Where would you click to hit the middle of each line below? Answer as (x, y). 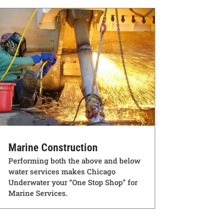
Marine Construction (53, 147)
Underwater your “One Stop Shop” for (73, 182)
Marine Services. (38, 193)
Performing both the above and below (74, 160)
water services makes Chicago (62, 171)
